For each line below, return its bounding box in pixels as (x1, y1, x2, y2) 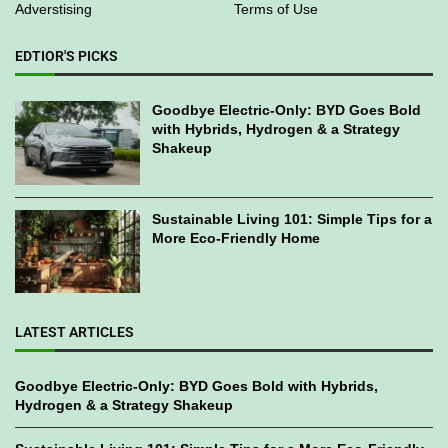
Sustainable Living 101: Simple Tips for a (152, 210, 433, 227)
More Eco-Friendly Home (152, 229, 321, 246)
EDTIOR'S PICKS (15, 48, 118, 65)
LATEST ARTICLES (15, 324, 134, 341)
